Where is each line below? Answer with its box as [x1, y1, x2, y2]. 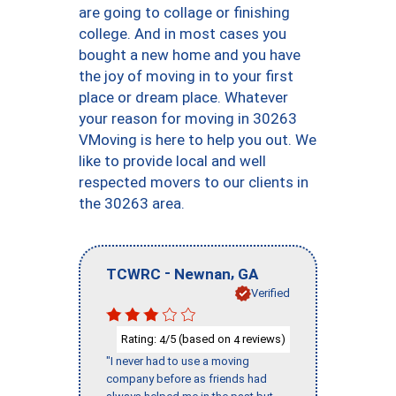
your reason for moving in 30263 [79, 110, 297, 127]
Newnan [174, 264, 231, 283]
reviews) [240, 331, 286, 346]
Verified [251, 286, 290, 300]
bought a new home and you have [79, 46, 301, 64]
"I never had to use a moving [106, 354, 249, 369]
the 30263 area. [79, 194, 185, 212]
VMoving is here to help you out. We [79, 131, 316, 148]
